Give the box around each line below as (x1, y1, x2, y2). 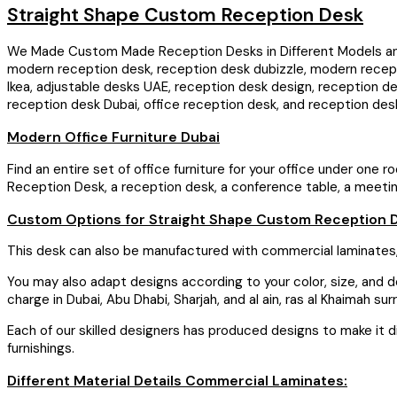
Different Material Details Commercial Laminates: (7, 371, 347, 391)
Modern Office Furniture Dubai (7, 128, 220, 147)
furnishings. (7, 339, 74, 358)
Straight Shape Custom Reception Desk (7, 2, 363, 27)
